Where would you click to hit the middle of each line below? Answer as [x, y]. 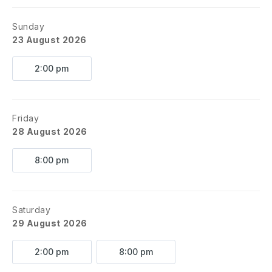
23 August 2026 [49, 40]
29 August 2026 [50, 223]
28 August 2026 [50, 131]
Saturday [32, 210]
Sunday [29, 26]
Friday [26, 118]
